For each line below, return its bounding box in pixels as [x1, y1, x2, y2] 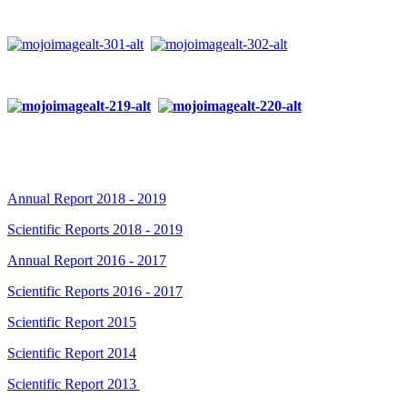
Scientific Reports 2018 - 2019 [7, 222, 183, 238]
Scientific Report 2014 [7, 345, 136, 362]
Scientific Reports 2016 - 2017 [7, 283, 183, 300]
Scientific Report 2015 [7, 314, 136, 331]
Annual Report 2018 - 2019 [7, 191, 166, 207]
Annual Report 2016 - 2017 [7, 253, 166, 269]
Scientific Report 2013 [7, 376, 140, 392]
